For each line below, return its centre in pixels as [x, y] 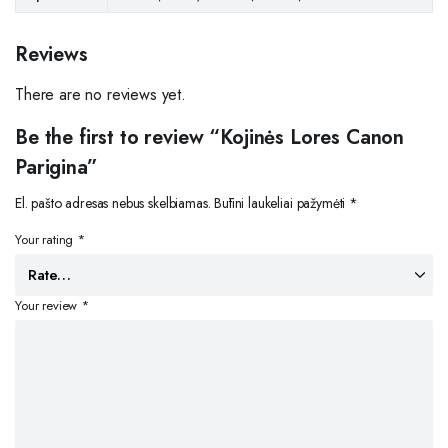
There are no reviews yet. [100, 94]
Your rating [46, 239]
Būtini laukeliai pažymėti [282, 202]
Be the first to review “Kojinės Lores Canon [210, 137]
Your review [48, 305]
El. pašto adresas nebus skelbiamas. [113, 202]
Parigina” [56, 167]
